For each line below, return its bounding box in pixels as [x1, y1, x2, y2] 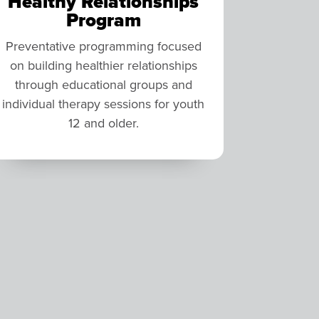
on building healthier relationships [9, 56, 197, 74]
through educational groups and [14, 75, 192, 93]
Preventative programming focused [5, 36, 202, 55]
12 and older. [68, 113, 139, 132]
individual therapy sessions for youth [2, 94, 205, 113]
